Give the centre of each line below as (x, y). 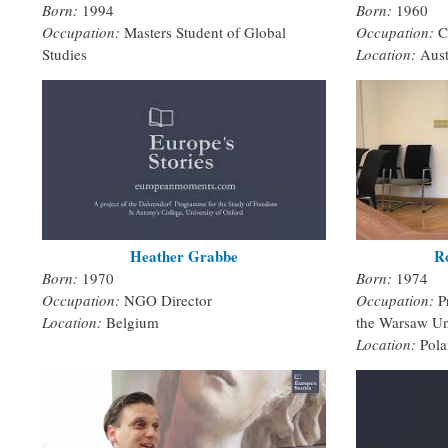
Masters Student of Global (205, 32)
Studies (64, 54)
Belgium (132, 321)
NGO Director (168, 299)
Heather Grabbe (183, 255)
